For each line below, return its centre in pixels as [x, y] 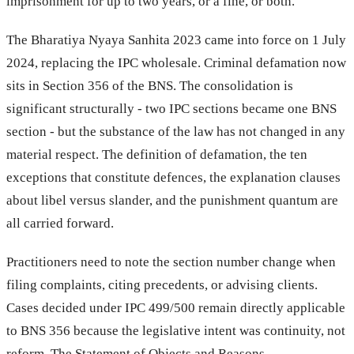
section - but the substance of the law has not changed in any [176, 131]
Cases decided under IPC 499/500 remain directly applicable [176, 307]
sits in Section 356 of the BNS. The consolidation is [150, 85]
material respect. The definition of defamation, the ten [157, 154]
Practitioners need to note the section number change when [171, 262]
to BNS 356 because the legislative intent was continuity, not [176, 330]
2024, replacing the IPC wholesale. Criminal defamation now [176, 62]
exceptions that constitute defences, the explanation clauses [173, 177]
